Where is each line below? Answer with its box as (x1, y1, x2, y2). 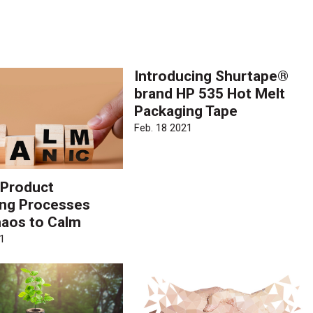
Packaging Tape (134, 102, 238, 119)
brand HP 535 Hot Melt (134, 85, 286, 102)
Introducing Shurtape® (134, 67, 289, 85)
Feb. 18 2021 (134, 122, 193, 135)
